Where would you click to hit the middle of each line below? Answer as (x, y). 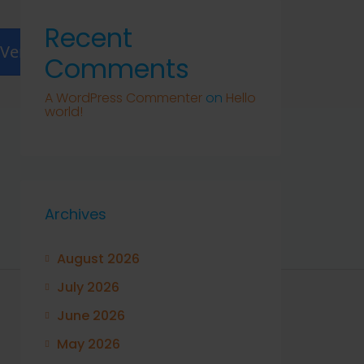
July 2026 (88, 287)
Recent (89, 38)
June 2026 (91, 316)
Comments (117, 69)
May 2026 (89, 344)
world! (64, 112)
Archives (76, 214)
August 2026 (98, 259)
